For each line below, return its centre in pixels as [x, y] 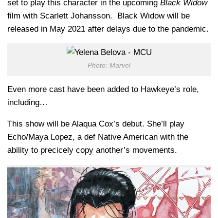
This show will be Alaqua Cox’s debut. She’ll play [96, 124]
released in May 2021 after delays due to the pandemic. [108, 29]
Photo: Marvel [109, 66]
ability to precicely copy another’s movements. [92, 150]
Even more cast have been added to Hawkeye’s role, [103, 90]
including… [27, 103]
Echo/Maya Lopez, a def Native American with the [98, 137]
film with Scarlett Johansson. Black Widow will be [99, 16]
